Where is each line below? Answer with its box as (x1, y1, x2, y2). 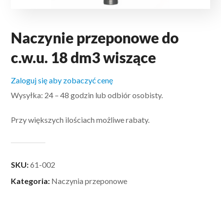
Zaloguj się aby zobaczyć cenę (11, 75, 113, 85)
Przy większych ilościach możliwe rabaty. (11, 114, 150, 124)
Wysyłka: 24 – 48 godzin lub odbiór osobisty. (11, 90, 163, 100)
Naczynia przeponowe (51, 176, 128, 185)
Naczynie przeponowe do (11, 28, 179, 46)
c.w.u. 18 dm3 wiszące (11, 48, 156, 66)
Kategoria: (11, 176, 52, 185)
